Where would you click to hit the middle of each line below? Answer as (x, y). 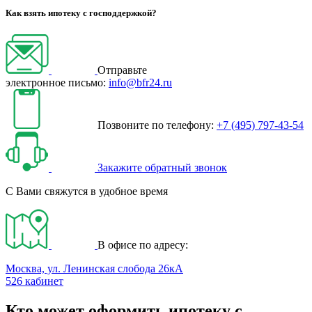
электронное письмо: (56, 83)
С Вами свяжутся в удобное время (87, 192)
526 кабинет (34, 281)
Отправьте (122, 70)
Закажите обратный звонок (162, 168)
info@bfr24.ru (140, 83)
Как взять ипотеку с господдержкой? (81, 13)
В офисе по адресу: (143, 245)
